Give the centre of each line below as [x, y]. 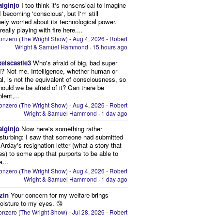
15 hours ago [110, 47]
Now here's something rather [62, 129]
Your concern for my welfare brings [60, 195]
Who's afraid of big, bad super [75, 63]
